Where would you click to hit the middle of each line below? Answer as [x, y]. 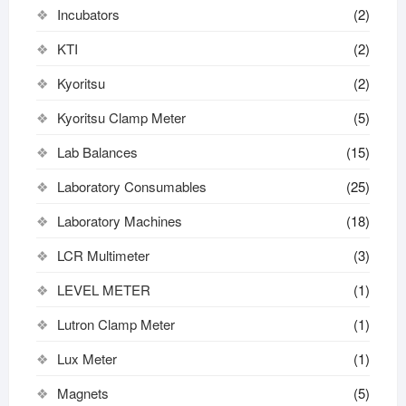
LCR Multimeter [103, 255]
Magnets [82, 392]
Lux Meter [87, 358]
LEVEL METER [103, 289]
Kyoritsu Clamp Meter [121, 117]
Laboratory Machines [119, 220]
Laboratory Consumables [131, 186]
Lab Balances [97, 151]
